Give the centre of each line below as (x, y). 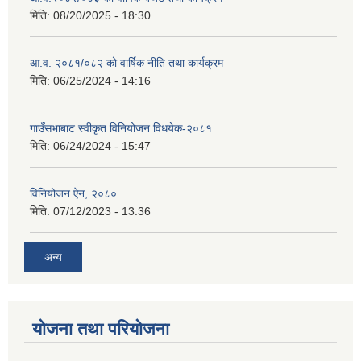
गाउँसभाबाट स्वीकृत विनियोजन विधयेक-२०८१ (121, 129)
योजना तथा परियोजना (101, 329)
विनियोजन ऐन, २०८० (73, 194)
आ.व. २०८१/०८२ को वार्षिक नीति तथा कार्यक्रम (127, 63)
